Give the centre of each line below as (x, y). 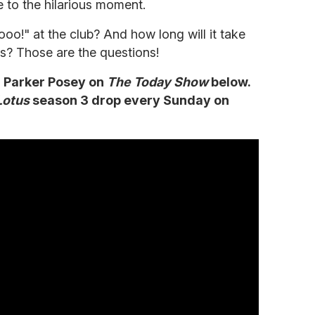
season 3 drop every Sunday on (129, 100)
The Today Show (157, 82)
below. (229, 82)
